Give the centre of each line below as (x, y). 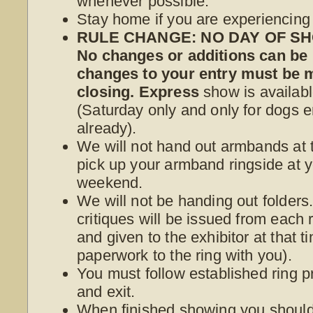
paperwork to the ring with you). (184, 255)
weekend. (110, 182)
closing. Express (138, 92)
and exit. (106, 291)
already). (107, 128)
